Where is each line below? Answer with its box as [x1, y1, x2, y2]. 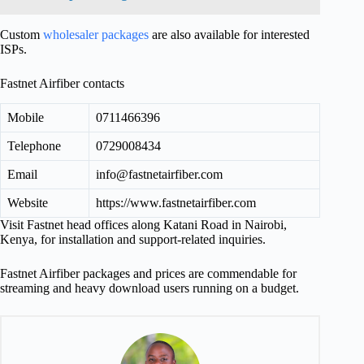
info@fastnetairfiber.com [96, 167, 223, 182]
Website [7, 196, 48, 210]
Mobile [7, 110, 44, 125]
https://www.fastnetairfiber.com [96, 196, 256, 210]
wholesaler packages [43, 28, 149, 42]
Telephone [7, 139, 61, 154]
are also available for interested [149, 28, 310, 42]
